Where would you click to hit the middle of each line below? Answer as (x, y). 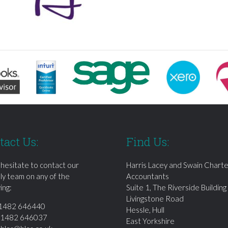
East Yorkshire (150, 221)
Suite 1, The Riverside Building (176, 187)
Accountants (148, 176)
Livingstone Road (155, 198)
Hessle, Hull (145, 209)
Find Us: (148, 141)
